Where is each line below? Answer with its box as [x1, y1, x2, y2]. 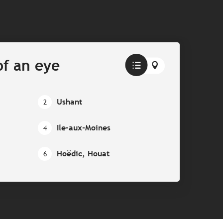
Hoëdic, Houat [57, 149, 110, 159]
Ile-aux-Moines [57, 123, 111, 133]
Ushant [57, 97, 82, 107]
